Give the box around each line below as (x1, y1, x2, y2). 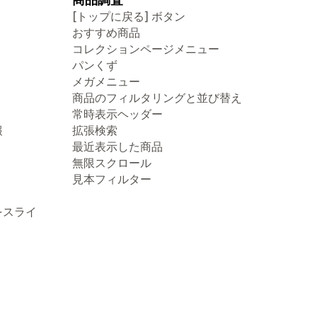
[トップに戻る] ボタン (72, 9, 185, 23)
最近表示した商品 (72, 139, 163, 154)
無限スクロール (72, 156, 151, 170)
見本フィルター (72, 172, 151, 186)
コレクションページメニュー (72, 42, 219, 56)
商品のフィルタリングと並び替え (72, 91, 242, 105)
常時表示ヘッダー (72, 107, 163, 121)
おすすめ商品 (72, 25, 140, 40)
